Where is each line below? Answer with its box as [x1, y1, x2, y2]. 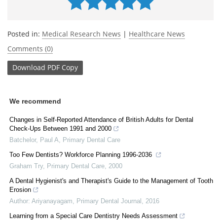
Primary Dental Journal [76, 197, 142, 205]
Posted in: [7, 29, 42, 38]
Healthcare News [129, 29, 185, 38]
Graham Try [9, 162, 43, 170]
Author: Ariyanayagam [9, 197, 73, 205]
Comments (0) [7, 43, 53, 53]
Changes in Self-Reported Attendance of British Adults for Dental [9, 115, 193, 123]
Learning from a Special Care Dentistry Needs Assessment [9, 212, 178, 220]
